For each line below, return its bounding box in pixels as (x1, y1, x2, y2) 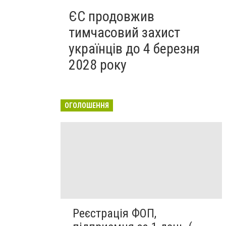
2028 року (69, 56, 127, 73)
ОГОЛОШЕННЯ (65, 101, 109, 109)
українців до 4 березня (69, 40, 200, 57)
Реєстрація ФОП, (73, 206, 156, 221)
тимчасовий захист (69, 24, 180, 41)
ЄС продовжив (69, 8, 154, 25)
